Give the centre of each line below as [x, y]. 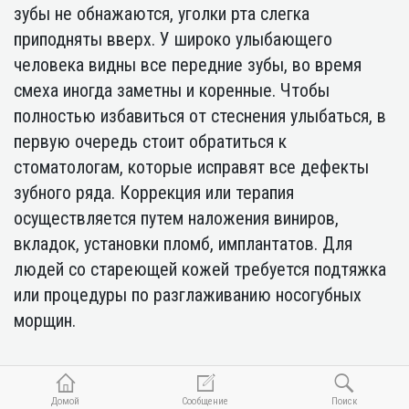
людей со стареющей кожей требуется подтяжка [200, 269]
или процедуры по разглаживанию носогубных [188, 295]
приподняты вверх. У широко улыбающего [173, 39]
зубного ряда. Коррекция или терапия [154, 193]
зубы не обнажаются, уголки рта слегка [162, 14]
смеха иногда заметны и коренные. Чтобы [172, 90]
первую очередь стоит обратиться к [150, 142]
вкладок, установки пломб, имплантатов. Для [183, 244]
